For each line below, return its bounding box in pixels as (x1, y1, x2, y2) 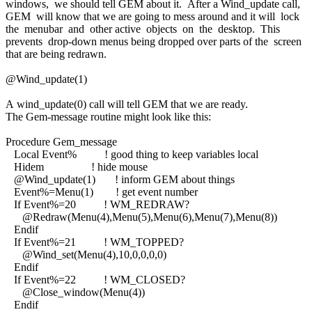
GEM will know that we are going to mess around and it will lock (6, 10, 302, 22)
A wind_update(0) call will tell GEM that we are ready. (6, 97, 248, 110)
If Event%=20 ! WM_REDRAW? (6, 198, 189, 210)
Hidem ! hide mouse (6, 160, 148, 173)
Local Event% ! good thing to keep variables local (6, 148, 258, 160)
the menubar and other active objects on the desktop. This (6, 22, 283, 35)
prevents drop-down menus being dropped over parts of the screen (6, 35, 304, 47)
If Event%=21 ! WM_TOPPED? (6, 235, 184, 248)
